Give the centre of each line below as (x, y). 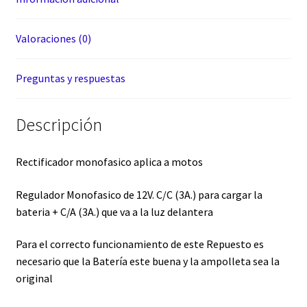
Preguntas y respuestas (70, 78)
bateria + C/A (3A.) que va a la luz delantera (114, 211)
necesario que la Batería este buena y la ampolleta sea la (147, 261)
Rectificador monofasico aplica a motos (109, 161)
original (34, 279)
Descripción (59, 125)
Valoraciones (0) (53, 39)
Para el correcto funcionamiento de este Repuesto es (139, 244)
